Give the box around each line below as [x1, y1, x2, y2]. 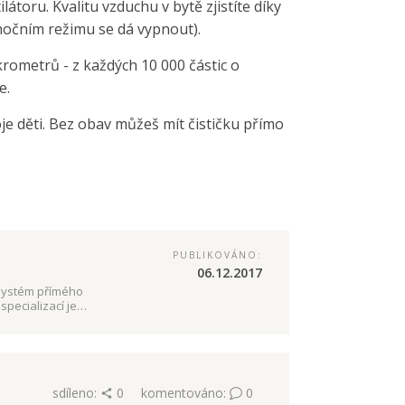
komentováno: [140, 384, 230, 402]
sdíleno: [52, 384, 100, 402]
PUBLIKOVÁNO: [172, 249, 262, 262]
